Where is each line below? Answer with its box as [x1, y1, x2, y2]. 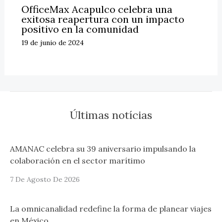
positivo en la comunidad [21, 22, 139, 35]
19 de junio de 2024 [21, 38, 84, 47]
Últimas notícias [70, 108, 152, 122]
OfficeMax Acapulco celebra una [21, 2, 172, 15]
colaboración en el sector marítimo [10, 156, 145, 166]
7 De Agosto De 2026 [10, 175, 80, 184]
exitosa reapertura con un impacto [21, 12, 184, 25]
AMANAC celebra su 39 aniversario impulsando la [10, 144, 196, 154]
